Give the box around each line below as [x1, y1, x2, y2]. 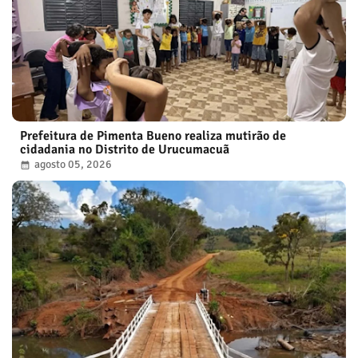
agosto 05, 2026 [34, 157, 112, 171]
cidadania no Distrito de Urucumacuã [20, 141, 229, 157]
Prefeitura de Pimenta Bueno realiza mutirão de [20, 127, 286, 144]
